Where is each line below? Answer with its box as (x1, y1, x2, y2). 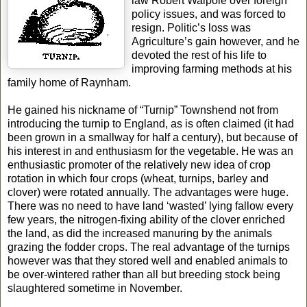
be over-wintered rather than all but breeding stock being (8, 268, 280, 280)
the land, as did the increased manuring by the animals (8, 227, 272, 239)
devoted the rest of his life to (132, 49, 267, 61)
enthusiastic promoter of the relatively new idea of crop (8, 158, 271, 171)
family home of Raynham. (8, 76, 131, 88)
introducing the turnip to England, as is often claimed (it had (8, 117, 294, 130)
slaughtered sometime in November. (8, 282, 182, 294)
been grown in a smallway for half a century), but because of (8, 131, 297, 143)
